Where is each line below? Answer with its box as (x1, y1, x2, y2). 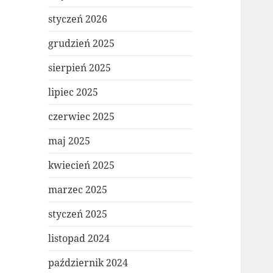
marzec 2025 (48, 183, 108, 197)
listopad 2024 (48, 232, 110, 246)
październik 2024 (48, 256, 129, 270)
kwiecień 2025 (48, 158, 115, 172)
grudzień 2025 (48, 37, 115, 51)
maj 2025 (48, 134, 91, 148)
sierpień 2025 (48, 61, 112, 75)
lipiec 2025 (48, 85, 99, 99)
